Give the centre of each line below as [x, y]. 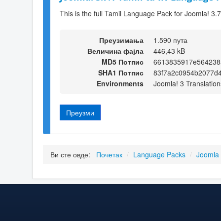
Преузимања [121, 40]
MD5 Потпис [123, 61]
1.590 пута [170, 40]
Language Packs [159, 155]
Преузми [80, 112]
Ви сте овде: [72, 155]
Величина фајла [115, 51]
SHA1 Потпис [121, 72]
